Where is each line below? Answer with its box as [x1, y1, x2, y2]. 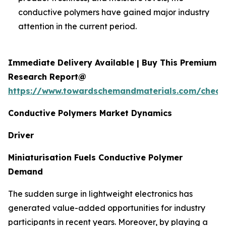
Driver [8, 130, 34, 140]
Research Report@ [8, 71, 86, 82]
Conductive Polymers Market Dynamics [8, 107, 172, 118]
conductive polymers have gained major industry [18, 7, 209, 17]
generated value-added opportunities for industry [8, 202, 205, 213]
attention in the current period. [18, 21, 137, 31]
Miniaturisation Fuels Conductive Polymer [8, 152, 183, 162]
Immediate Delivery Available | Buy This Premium [8, 57, 216, 68]
